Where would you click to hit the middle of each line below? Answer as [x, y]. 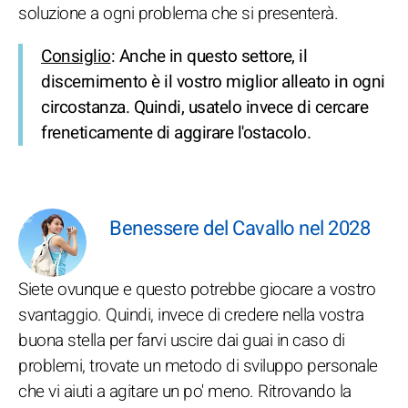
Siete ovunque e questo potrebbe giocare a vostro [197, 290]
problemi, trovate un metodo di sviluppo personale [198, 366]
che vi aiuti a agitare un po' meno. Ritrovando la [185, 392]
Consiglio [76, 56]
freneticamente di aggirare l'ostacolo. [176, 133]
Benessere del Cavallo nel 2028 [240, 229]
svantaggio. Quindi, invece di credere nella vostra [191, 315]
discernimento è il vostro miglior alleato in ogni [213, 82]
